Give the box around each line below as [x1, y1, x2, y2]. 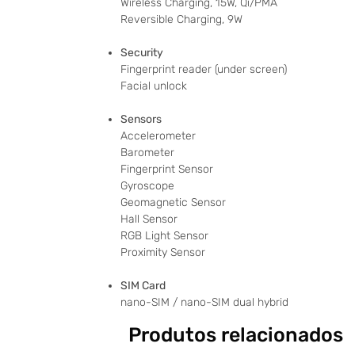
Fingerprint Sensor [120, 162, 213, 177]
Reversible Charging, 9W [120, 13, 242, 27]
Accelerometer [120, 129, 196, 143]
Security [120, 46, 163, 60]
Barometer [120, 146, 174, 160]
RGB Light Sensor [120, 229, 208, 243]
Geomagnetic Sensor [120, 196, 226, 210]
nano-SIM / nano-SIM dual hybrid [120, 296, 288, 310]
